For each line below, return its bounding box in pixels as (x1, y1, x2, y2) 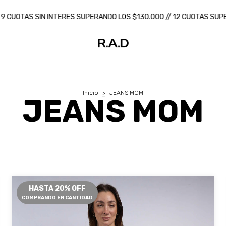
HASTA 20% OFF (29, 184, 86, 193)
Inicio (83, 89, 98, 96)
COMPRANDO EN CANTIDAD (22, 195, 93, 201)
